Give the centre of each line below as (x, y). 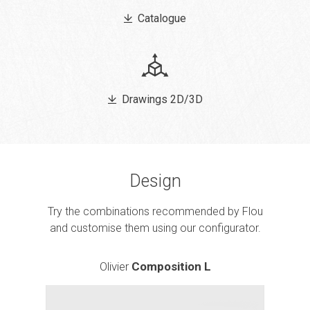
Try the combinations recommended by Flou (155, 211)
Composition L (171, 267)
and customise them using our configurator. (155, 228)
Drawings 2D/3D (162, 100)
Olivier (115, 267)
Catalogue (162, 19)
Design (155, 181)
